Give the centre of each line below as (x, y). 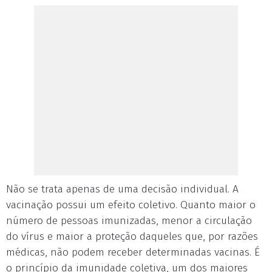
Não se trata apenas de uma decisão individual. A (122, 189)
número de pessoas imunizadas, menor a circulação (129, 221)
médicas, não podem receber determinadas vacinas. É (133, 252)
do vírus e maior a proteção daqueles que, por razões (132, 236)
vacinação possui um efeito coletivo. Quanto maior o (131, 205)
